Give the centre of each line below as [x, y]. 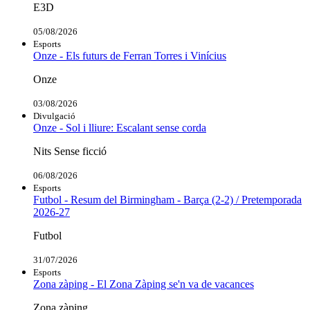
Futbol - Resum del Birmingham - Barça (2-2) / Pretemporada [167, 200]
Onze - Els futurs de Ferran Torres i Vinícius [130, 56]
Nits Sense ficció [70, 152]
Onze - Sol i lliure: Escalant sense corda [120, 128]
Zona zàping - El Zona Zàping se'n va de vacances [144, 284]
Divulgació [54, 116]
